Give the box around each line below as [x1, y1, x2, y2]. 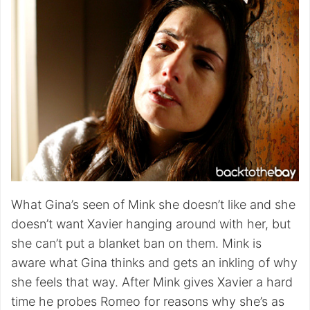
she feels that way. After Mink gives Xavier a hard [11, 274, 293, 289]
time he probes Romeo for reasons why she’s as [11, 293, 284, 309]
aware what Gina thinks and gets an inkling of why [11, 255, 298, 270]
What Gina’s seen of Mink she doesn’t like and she [11, 197, 295, 212]
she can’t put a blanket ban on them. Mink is [11, 235, 262, 250]
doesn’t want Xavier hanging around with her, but [11, 216, 291, 231]
